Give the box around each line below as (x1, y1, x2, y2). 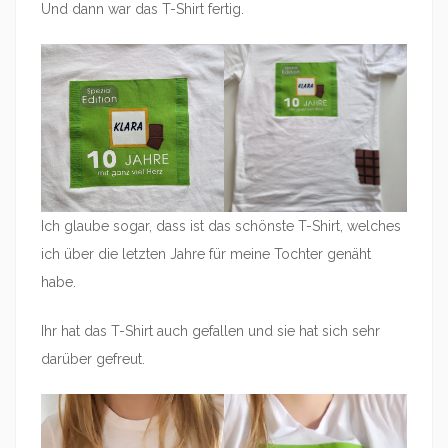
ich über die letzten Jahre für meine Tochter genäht (41, 246, 371, 263)
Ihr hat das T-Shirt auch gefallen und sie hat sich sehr (41, 323, 380, 340)
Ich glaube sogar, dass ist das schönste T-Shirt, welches (41, 218, 401, 235)
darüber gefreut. (41, 351, 145, 368)
